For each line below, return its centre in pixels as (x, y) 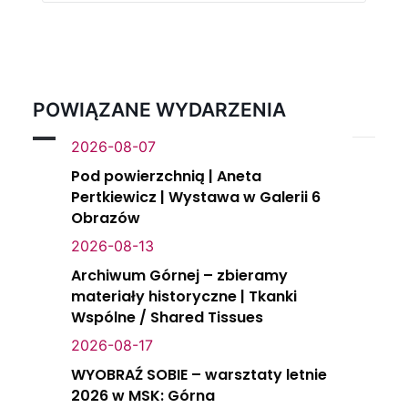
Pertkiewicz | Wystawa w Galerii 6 (196, 197)
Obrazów (106, 218)
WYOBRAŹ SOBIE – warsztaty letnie (199, 375)
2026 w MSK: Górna (143, 396)
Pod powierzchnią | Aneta (166, 176)
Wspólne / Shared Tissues (167, 317)
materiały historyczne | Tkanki (184, 296)
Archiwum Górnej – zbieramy (179, 275)
